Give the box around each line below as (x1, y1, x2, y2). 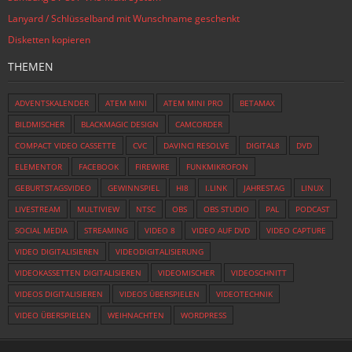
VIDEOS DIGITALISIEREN (15, 288, 103, 300)
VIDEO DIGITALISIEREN (15, 246, 99, 258)
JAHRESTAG (244, 182, 284, 194)
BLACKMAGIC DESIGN (81, 119, 159, 130)
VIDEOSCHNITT (231, 267, 287, 279)
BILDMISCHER (15, 119, 64, 130)
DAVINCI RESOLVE (163, 140, 229, 152)
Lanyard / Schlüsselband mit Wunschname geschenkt (8, 12, 240, 26)
